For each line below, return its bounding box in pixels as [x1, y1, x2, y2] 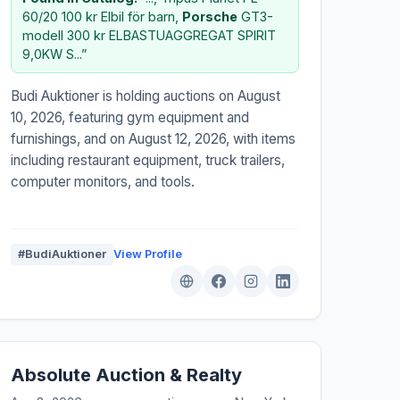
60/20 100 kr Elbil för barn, [21, 8, 182, 24]
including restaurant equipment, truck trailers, [10, 151, 285, 169]
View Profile [112, 246, 182, 261]
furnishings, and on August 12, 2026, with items [10, 129, 296, 147]
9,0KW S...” [21, 46, 87, 62]
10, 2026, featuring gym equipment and [10, 108, 249, 126]
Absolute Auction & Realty [10, 363, 242, 386]
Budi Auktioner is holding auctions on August [10, 87, 280, 104]
